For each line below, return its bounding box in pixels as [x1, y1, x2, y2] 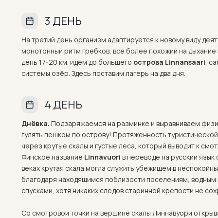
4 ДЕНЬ [45, 97, 82, 112]
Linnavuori [83, 152, 122, 162]
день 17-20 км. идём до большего [21, 57, 133, 67]
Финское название [21, 152, 83, 162]
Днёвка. [21, 119, 50, 128]
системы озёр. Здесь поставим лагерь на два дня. [21, 69, 185, 78]
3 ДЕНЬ [45, 14, 82, 28]
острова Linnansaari [133, 57, 205, 67]
